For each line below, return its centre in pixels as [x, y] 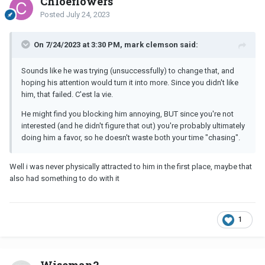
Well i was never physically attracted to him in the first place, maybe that [131, 166]
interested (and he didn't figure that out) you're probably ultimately [133, 125]
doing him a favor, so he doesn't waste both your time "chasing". [131, 137]
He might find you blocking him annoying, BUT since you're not [127, 114]
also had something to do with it [64, 178]
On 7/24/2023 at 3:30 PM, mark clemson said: [116, 44]
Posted [53, 14]
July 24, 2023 [88, 14]
